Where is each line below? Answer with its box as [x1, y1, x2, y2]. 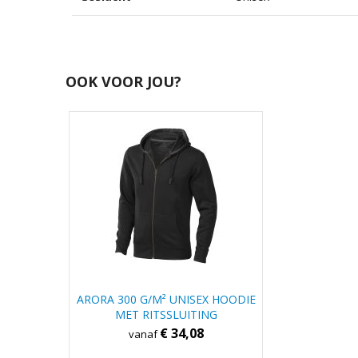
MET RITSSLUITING [114, 307, 217, 323]
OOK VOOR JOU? [65, 72, 181, 92]
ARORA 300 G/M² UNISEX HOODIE [76, 292, 256, 308]
